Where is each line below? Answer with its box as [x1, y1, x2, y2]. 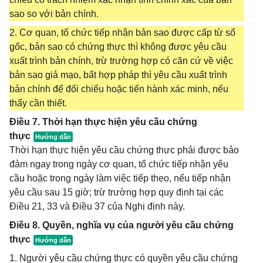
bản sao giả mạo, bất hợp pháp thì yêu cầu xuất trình [9, 70, 227, 80]
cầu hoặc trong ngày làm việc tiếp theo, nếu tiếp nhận [9, 173, 231, 183]
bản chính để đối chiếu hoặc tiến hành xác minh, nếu [9, 84, 228, 94]
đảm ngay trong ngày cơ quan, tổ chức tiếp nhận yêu [9, 159, 228, 169]
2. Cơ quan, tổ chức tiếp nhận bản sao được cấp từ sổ [9, 28, 235, 38]
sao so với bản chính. [9, 9, 99, 19]
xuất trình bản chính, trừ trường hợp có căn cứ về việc [9, 56, 233, 66]
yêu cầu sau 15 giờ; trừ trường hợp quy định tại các [9, 187, 224, 197]
